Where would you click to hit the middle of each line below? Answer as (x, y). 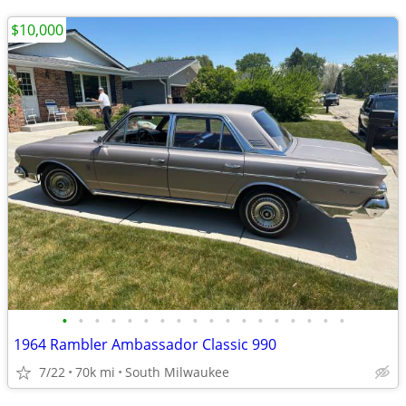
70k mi (95, 372)
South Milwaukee (177, 372)
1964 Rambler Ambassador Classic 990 (145, 344)
